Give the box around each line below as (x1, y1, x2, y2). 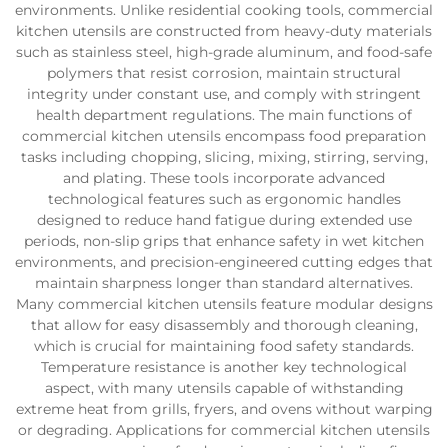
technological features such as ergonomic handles (47, 189, 401, 208)
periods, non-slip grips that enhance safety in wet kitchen (24, 231, 424, 250)
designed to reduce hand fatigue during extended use (36, 210, 412, 229)
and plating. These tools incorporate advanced (63, 168, 385, 187)
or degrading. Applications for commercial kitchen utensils (18, 420, 430, 439)
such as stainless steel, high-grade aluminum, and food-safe (16, 42, 432, 61)
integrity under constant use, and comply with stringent (27, 84, 421, 103)
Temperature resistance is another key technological (41, 357, 407, 376)
